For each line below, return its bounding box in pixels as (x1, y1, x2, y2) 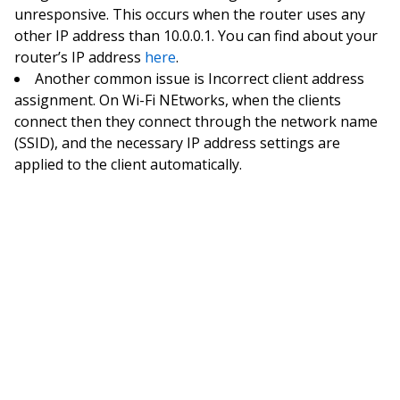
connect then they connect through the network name (14, 111, 378, 131)
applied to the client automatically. (14, 154, 242, 174)
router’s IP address (14, 46, 145, 67)
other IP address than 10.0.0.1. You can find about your (14, 25, 378, 46)
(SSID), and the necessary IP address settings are (14, 132, 340, 153)
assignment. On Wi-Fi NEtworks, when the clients (14, 89, 341, 110)
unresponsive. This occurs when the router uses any (14, 4, 365, 24)
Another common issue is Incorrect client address (35, 68, 364, 88)
